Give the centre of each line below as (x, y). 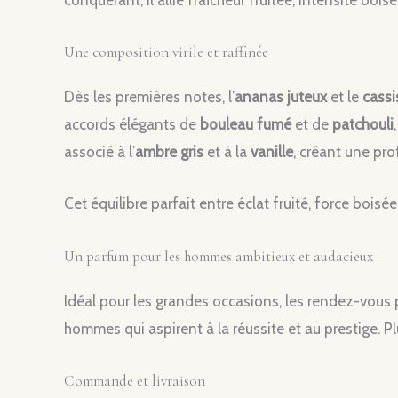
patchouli (363, 125)
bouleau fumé (246, 125)
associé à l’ (99, 152)
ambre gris (169, 152)
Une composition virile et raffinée (166, 52)
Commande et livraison (135, 380)
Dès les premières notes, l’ (149, 97)
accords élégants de (132, 125)
